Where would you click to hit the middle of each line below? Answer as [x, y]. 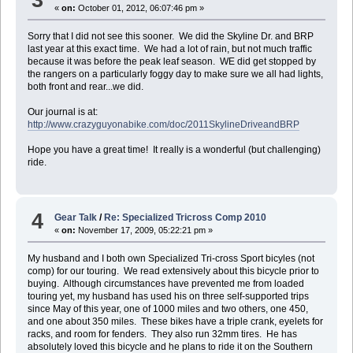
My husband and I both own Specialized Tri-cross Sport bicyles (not [171, 258]
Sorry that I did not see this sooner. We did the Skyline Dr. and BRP [170, 37]
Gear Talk [76, 217]
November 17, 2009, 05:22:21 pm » [145, 230]
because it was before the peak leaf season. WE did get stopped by [171, 62]
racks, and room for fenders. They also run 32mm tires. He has [162, 334]
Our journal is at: [63, 112]
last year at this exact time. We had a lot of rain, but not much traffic [169, 49]
